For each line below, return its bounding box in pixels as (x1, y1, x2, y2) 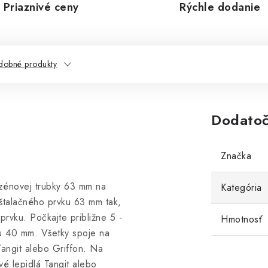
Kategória (221, 181, 262, 194)
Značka (221, 149, 251, 163)
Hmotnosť (221, 212, 263, 226)
